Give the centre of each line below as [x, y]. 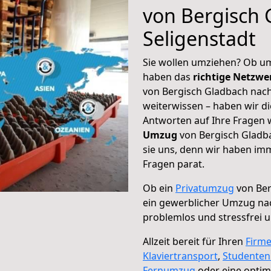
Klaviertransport [180, 256]
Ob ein [159, 188]
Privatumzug [205, 188]
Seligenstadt [199, 38]
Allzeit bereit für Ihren [194, 241]
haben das [168, 77]
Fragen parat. [174, 164]
